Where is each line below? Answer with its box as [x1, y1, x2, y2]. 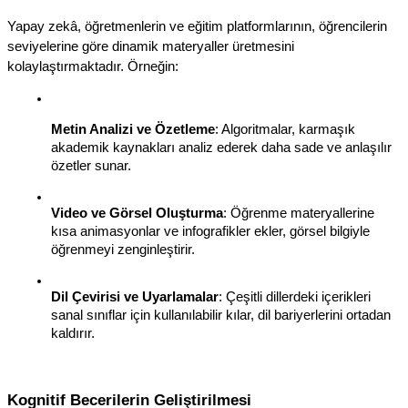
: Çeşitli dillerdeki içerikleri [219, 289, 371, 304]
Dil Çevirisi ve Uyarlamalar [51, 289, 219, 304]
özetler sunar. [51, 158, 131, 173]
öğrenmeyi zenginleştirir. [51, 241, 195, 257]
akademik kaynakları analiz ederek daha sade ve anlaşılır [51, 139, 392, 155]
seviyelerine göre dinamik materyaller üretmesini [7, 38, 294, 54]
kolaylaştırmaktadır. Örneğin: [7, 58, 178, 74]
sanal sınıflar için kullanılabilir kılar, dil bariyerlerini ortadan [51, 307, 391, 322]
